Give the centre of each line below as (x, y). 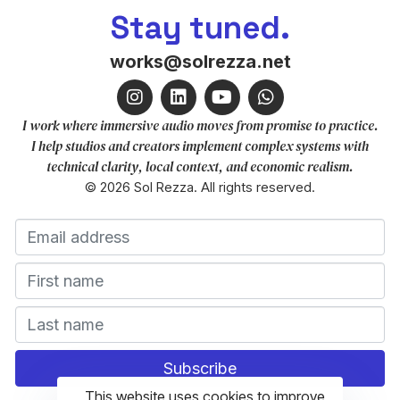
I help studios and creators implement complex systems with (200, 146)
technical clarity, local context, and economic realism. (200, 167)
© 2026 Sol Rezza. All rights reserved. (200, 187)
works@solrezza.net (200, 62)
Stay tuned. (200, 28)
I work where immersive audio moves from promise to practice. (200, 125)
